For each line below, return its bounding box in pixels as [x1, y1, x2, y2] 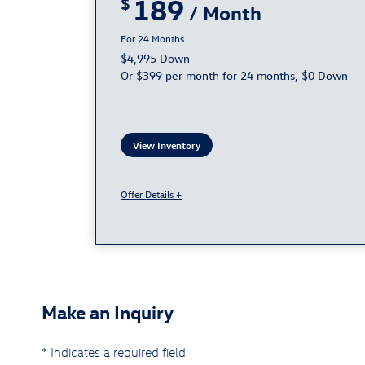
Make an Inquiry [42, 300, 174, 324]
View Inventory [133, 139, 200, 152]
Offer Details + [121, 187, 182, 201]
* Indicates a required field [42, 345, 186, 360]
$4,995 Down [121, 51, 190, 67]
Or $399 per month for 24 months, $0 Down [121, 68, 348, 84]
